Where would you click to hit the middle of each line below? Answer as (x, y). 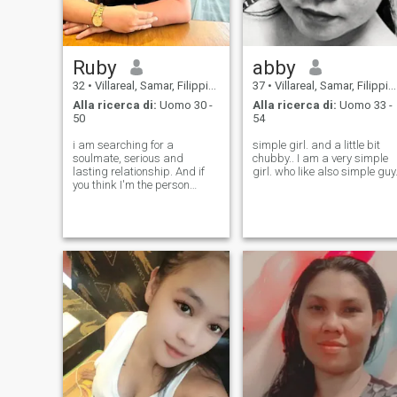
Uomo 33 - (364, 105)
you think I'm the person (131, 185)
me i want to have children (137, 212)
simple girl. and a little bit (316, 145)
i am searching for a (123, 145)
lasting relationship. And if (138, 172)
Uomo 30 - (184, 105)
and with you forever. (123, 225)
